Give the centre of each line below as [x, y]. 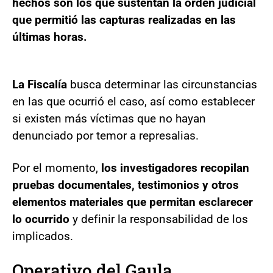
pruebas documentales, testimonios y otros [126, 185]
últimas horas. [50, 37]
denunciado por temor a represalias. [105, 135]
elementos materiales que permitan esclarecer [133, 202]
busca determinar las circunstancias [164, 84]
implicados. [43, 236]
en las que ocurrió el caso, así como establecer [133, 101]
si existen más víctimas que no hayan [109, 118]
